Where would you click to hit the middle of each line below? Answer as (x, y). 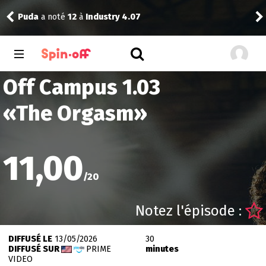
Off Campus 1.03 (82, 87)
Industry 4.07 (113, 17)
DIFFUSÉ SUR (34, 249)
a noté (53, 17)
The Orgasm (75, 113)
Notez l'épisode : (190, 211)
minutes (162, 249)
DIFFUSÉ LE (30, 239)
